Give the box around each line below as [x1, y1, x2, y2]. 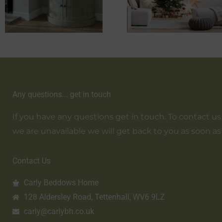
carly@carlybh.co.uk [23, 207, 94, 217]
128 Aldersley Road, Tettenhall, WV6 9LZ [23, 192, 165, 202]
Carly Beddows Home [23, 178, 99, 188]
